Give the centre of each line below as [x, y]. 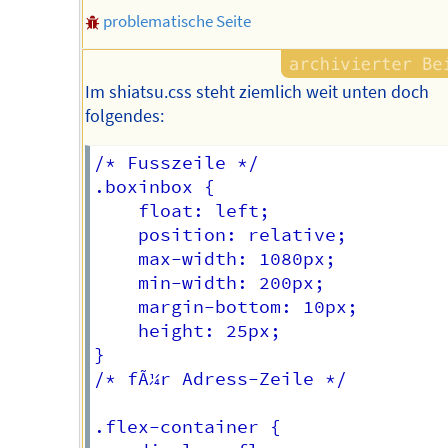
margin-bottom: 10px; [226, 307]
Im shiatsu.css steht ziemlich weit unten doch [256, 91]
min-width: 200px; [210, 283]
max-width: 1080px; [215, 259]
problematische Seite [177, 20]
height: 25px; [116, 331]
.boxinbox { [155, 187]
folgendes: [124, 115]
